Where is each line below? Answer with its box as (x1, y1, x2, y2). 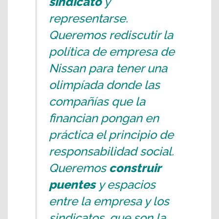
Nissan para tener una (49, 61, 167, 76)
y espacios (98, 177, 155, 192)
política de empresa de (49, 44, 175, 59)
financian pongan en (49, 111, 159, 126)
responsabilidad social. (49, 144, 174, 159)
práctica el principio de (49, 128, 174, 142)
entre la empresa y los (49, 194, 169, 209)
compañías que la (49, 94, 145, 109)
